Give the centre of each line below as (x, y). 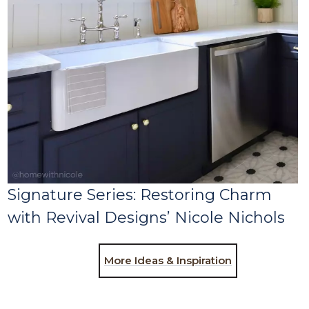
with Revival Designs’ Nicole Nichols (147, 218)
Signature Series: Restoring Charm (140, 195)
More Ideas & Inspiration (168, 261)
